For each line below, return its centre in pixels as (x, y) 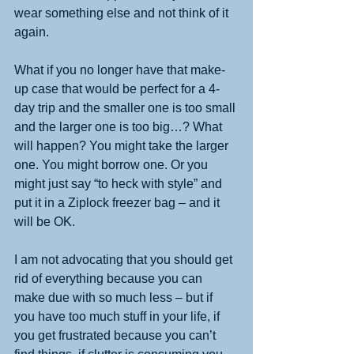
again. (35, 32)
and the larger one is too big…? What (120, 126)
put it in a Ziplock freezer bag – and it (119, 202)
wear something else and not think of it (123, 13)
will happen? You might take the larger (123, 145)
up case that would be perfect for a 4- (117, 88)
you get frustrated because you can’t (117, 335)
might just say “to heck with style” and (120, 183)
